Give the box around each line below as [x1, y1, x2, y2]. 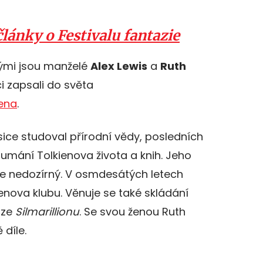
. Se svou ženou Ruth [79, 204, 186, 220]
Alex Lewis [90, 59, 147, 74]
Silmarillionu [15, 204, 79, 220]
